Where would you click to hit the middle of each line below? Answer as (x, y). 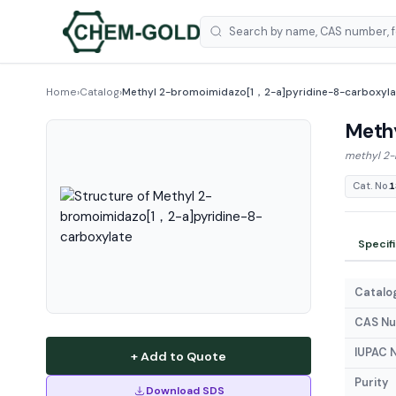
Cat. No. (371, 186)
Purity (371, 383)
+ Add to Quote (179, 356)
